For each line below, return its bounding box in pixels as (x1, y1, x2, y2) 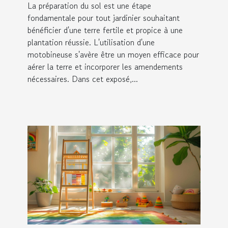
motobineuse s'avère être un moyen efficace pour (27, 48, 199, 61)
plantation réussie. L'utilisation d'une (27, 36, 155, 48)
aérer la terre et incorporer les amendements (27, 60, 183, 73)
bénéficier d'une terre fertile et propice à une (27, 23, 183, 36)
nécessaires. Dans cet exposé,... (27, 72, 138, 85)
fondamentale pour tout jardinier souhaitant (27, 11, 180, 24)
